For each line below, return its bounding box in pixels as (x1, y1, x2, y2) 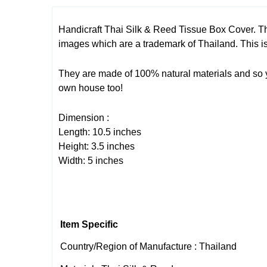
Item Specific (60, 219, 118, 229)
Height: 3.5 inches (58, 141, 135, 151)
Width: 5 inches (58, 155, 123, 166)
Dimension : (58, 112, 109, 123)
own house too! (58, 82, 123, 93)
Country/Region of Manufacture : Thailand (60, 241, 237, 252)
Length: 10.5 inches (58, 126, 141, 137)
